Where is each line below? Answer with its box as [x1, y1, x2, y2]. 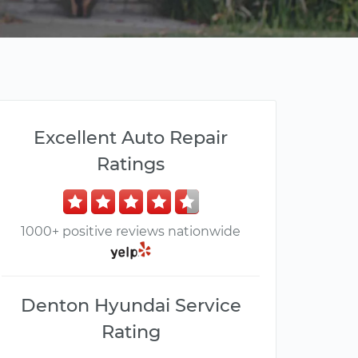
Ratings [97, 153, 165, 175]
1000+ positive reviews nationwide [21, 224, 241, 239]
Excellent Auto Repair [34, 126, 228, 149]
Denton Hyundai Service [20, 294, 241, 317]
